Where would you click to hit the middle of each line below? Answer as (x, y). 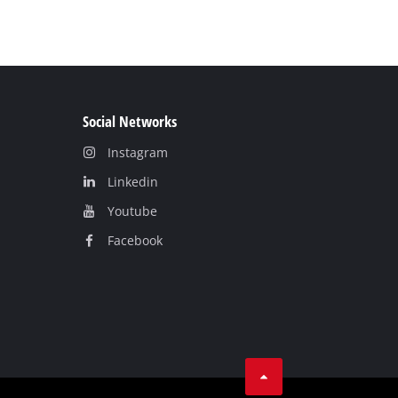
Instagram (137, 153)
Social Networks (130, 121)
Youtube (132, 211)
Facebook (135, 241)
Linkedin (132, 182)
